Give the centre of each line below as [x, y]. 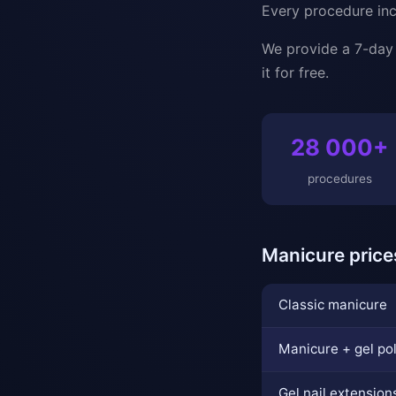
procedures [339, 179]
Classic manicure [333, 305]
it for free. [295, 73]
